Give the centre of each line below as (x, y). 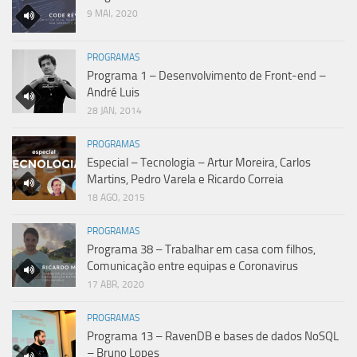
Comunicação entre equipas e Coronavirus (192, 266)
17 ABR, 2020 (116, 284)
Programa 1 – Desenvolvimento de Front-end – (206, 75)
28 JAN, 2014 (114, 110)
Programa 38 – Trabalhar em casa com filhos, (201, 249)
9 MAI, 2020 (112, 13)
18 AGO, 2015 (116, 197)
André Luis (113, 92)
